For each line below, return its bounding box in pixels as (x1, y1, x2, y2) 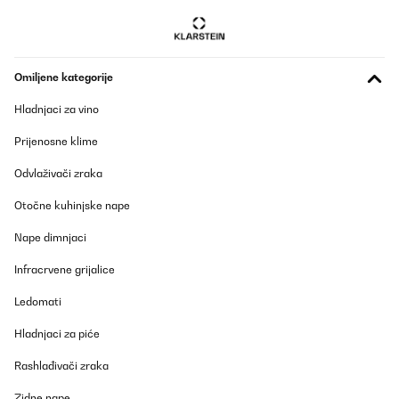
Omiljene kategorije (14, 70, 113, 84)
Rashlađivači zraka (14, 359, 109, 372)
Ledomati (14, 295, 61, 308)
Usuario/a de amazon (28, 3, 133, 15)
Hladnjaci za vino (14, 102, 99, 116)
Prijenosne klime (14, 134, 98, 148)
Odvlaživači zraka (14, 167, 102, 180)
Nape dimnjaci (14, 231, 86, 244)
